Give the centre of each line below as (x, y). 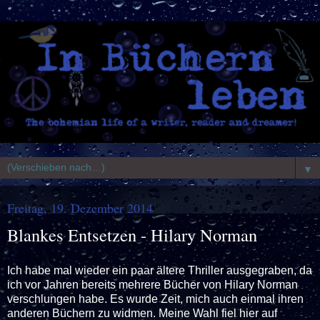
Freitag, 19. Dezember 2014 (80, 208)
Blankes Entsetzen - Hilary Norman (132, 235)
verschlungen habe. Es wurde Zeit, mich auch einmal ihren (155, 299)
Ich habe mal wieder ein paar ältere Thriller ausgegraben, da (160, 270)
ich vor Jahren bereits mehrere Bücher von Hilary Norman (152, 284)
